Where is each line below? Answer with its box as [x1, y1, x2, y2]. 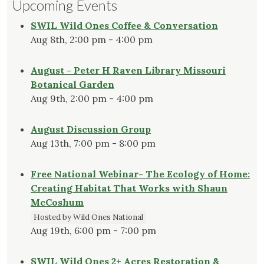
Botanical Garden [31, 78, 114, 91]
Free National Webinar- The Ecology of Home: [31, 168, 250, 180]
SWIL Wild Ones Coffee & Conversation [31, 19, 218, 32]
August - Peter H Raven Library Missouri [31, 64, 226, 77]
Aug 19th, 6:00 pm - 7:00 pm [31, 225, 156, 237]
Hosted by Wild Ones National [34, 212, 143, 223]
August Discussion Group [31, 123, 151, 136]
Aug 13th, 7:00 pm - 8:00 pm [31, 137, 156, 150]
